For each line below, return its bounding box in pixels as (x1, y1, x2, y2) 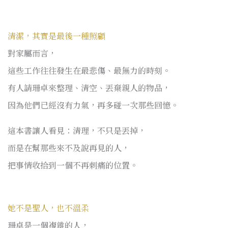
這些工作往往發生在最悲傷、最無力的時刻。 (8, 64, 170, 76)
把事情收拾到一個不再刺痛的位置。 (8, 159, 138, 171)
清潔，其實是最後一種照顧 (8, 30, 105, 42)
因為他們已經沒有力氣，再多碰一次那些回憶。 (8, 99, 179, 111)
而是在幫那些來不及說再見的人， (8, 141, 130, 154)
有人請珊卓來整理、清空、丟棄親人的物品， (8, 81, 170, 94)
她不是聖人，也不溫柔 (8, 202, 89, 214)
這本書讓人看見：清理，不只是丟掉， (8, 124, 146, 136)
